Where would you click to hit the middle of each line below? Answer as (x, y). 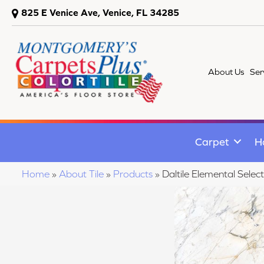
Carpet (212, 141)
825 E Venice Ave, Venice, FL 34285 (100, 12)
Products (133, 174)
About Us (226, 72)
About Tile (81, 174)
